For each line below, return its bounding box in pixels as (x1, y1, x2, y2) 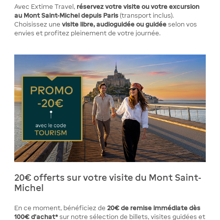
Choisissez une (14, 21, 62, 28)
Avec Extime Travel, (14, 3, 77, 10)
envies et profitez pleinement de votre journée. (14, 29, 161, 37)
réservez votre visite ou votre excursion (77, 3, 200, 10)
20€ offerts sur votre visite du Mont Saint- (14, 172, 202, 183)
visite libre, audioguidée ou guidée (62, 21, 167, 28)
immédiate (153, 204, 188, 212)
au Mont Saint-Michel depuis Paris (14, 12, 120, 19)
